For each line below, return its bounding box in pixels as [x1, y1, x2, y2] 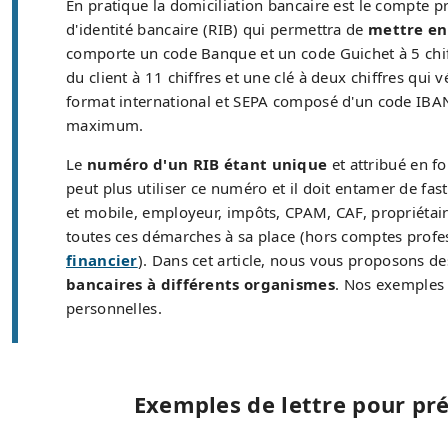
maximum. [66, 115, 144, 135]
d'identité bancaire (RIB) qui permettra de [66, 19, 368, 39]
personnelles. [66, 298, 162, 318]
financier [66, 250, 138, 270]
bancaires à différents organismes [66, 274, 335, 294]
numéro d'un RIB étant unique [86, 154, 328, 174]
